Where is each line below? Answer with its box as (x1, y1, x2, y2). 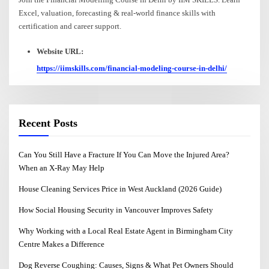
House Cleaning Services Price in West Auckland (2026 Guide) (19, 184, 222, 193)
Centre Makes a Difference (19, 239, 105, 249)
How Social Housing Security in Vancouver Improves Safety (19, 205, 214, 214)
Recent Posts (19, 117, 78, 130)
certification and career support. (19, 21, 122, 31)
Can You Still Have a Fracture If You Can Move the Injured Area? (19, 150, 230, 159)
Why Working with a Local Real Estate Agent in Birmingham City (19, 226, 234, 235)
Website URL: (36, 46, 83, 56)
